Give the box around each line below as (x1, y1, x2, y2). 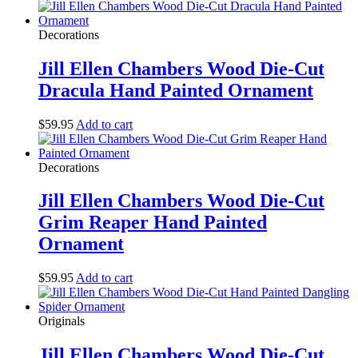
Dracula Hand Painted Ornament (38, 79, 313, 101)
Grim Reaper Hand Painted (38, 212, 267, 233)
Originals (38, 314, 85, 328)
